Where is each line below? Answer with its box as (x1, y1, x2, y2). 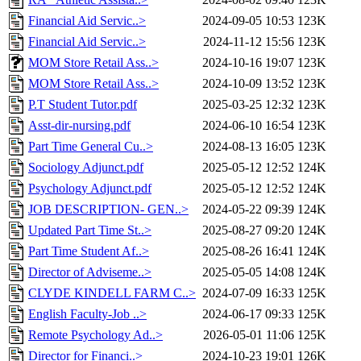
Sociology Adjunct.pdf (28, 160, 143, 175)
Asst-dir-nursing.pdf (28, 118, 131, 133)
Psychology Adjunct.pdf (28, 181, 151, 196)
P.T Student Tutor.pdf (28, 98, 137, 112)
